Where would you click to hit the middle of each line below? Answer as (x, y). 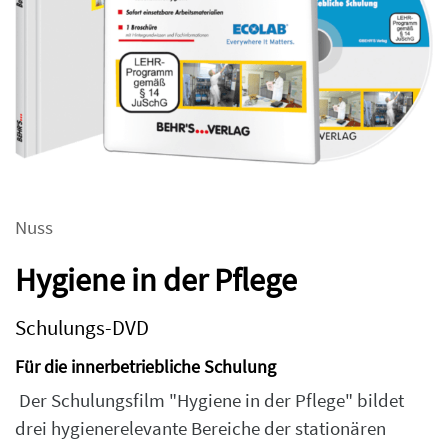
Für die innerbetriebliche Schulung (145, 366)
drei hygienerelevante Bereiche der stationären (200, 428)
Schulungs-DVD (82, 327)
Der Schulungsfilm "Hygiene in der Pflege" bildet (209, 400)
